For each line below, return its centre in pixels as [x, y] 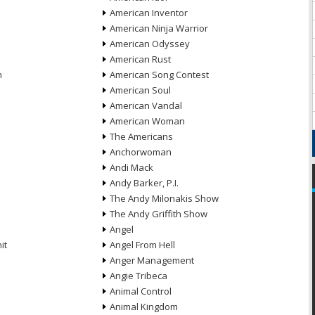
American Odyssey [149, 44]
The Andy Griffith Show [158, 214]
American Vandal [146, 105]
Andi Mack [131, 167]
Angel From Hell [142, 245]
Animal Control [140, 291]
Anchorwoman [140, 152]
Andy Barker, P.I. [144, 183]
